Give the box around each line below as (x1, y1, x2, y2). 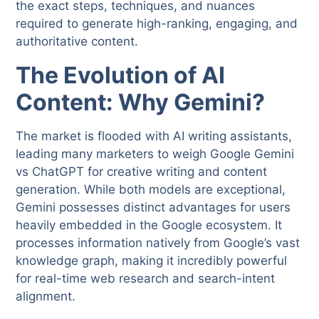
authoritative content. (16, 34, 139, 49)
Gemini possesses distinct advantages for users (16, 200, 291, 215)
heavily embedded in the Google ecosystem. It (16, 218, 283, 233)
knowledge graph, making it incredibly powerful (16, 253, 288, 268)
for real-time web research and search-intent (16, 271, 276, 286)
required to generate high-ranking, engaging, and (16, 16, 298, 31)
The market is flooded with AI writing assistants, (16, 129, 293, 144)
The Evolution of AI (16, 61, 226, 90)
